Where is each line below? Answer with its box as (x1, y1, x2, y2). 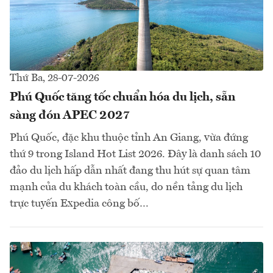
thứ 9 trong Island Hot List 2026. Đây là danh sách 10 (10, 148, 261, 160)
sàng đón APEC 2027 (10, 109, 130, 122)
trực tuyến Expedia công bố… (10, 197, 149, 209)
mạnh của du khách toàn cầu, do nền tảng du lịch (10, 181, 243, 193)
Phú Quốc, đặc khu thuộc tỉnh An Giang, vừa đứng (10, 132, 248, 143)
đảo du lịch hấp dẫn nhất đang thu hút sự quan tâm (10, 165, 250, 176)
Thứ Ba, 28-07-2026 (10, 73, 99, 83)
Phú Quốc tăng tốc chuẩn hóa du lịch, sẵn (10, 91, 235, 104)
